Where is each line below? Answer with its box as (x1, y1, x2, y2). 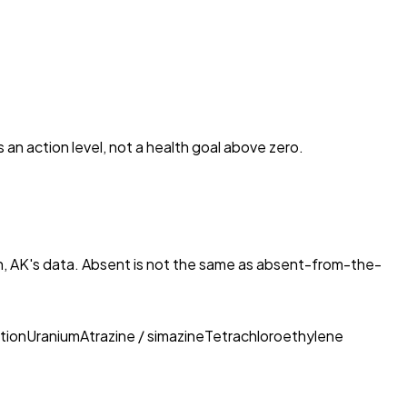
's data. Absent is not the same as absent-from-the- (29, 253, 382, 273)
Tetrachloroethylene (204, 325, 343, 345)
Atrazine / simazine (80, 325, 204, 345)
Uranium (26, 325, 80, 345)
